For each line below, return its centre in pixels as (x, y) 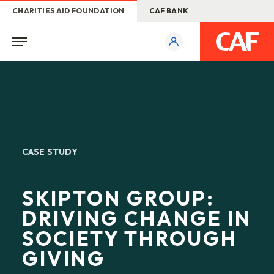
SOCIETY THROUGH (130, 239)
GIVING (64, 259)
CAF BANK (169, 11)
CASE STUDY (50, 152)
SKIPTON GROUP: (118, 198)
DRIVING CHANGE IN (137, 218)
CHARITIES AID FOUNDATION (68, 11)
